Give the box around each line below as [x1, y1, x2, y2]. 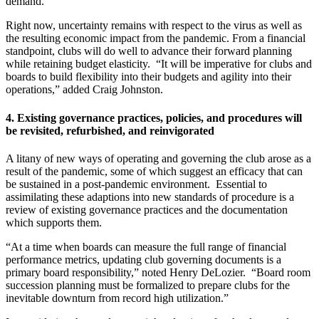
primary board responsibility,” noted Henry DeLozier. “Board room [6, 266, 310, 278]
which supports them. [6, 216, 102, 229]
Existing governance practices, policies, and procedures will [17, 111, 302, 124]
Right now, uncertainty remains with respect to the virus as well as [6, 19, 302, 32]
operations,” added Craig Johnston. [6, 83, 163, 96]
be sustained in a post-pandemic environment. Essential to [6, 177, 267, 190]
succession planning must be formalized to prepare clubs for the [6, 278, 290, 291]
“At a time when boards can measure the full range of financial [6, 240, 286, 253]
